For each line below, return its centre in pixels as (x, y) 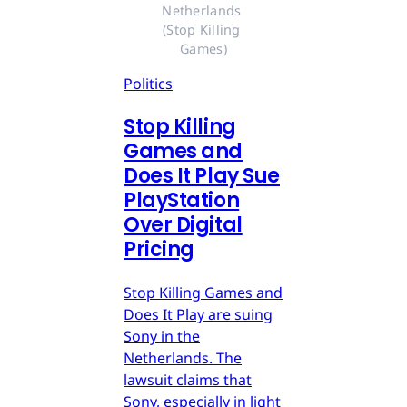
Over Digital (183, 225)
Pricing (159, 250)
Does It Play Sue (202, 176)
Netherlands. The (183, 358)
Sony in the (162, 337)
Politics (148, 84)
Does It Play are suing (198, 315)
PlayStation (182, 201)
